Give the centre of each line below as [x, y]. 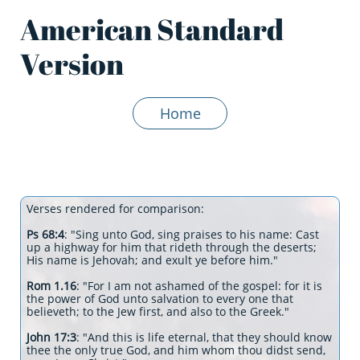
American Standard [152, 29]
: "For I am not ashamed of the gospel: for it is [199, 286]
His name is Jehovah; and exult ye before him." [152, 260]
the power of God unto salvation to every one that [160, 299]
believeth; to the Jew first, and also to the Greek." [158, 311]
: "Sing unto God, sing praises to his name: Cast [192, 234]
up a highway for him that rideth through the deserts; [172, 247]
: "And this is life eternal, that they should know [204, 337]
